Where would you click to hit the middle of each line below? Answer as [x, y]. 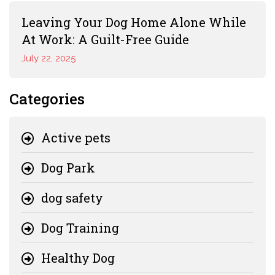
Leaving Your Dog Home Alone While [134, 22]
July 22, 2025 [48, 59]
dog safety [72, 198]
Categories [47, 99]
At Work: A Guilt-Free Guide [105, 40]
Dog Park [68, 168]
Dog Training [80, 228]
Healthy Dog [78, 258]
